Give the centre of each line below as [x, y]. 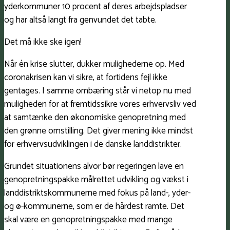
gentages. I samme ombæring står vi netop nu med [98, 91]
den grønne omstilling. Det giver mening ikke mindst [99, 131]
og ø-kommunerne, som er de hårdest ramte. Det [94, 207]
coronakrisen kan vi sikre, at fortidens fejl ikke [86, 78]
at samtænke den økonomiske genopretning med [95, 118]
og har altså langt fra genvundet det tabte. [80, 20]
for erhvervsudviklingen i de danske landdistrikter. [93, 145]
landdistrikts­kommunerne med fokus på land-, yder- [97, 193]
